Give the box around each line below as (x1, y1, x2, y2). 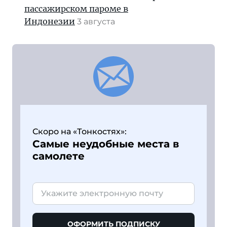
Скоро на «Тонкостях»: (32, 126, 127, 136)
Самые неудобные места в (32, 137, 179, 150)
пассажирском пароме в (24, 3, 128, 14)
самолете (32, 149, 85, 162)
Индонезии (24, 16, 75, 26)
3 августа (77, 16, 117, 26)
